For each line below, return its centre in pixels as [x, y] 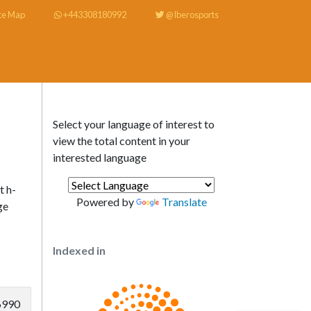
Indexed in [79, 250]
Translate [184, 202]
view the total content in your [121, 141]
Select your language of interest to [134, 124]
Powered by [106, 202]
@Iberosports [192, 15]
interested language [100, 157]
